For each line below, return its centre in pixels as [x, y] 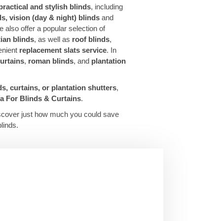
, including [107, 7]
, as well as [53, 39]
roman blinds [51, 61]
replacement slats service [63, 50]
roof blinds [91, 39]
